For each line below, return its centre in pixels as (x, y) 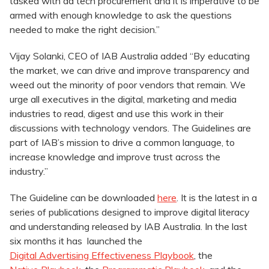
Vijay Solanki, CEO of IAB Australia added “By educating (130, 56)
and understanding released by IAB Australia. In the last (128, 227)
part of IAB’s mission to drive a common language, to (122, 143)
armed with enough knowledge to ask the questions (121, 15)
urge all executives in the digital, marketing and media (123, 99)
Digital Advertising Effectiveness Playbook (102, 255)
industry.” (29, 171)
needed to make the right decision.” (85, 30)
